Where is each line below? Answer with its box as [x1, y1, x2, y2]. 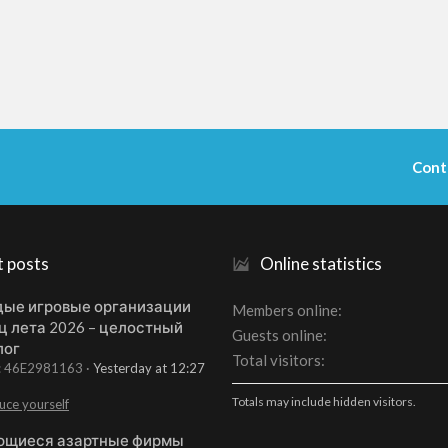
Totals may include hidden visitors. [232, 394, 416, 410]
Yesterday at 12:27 [93, 359, 205, 376]
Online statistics [260, 253, 382, 275]
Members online [232, 301, 338, 320]
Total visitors [232, 351, 321, 370]
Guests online [232, 326, 323, 345]
